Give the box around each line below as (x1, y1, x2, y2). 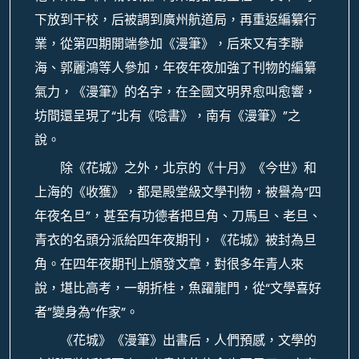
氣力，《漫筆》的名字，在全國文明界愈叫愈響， (34, 83, 317, 101)
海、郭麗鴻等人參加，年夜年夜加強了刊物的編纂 (34, 58, 317, 77)
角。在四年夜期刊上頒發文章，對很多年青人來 (34, 255, 304, 273)
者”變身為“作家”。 (34, 303, 139, 321)
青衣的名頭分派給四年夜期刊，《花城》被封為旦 (34, 231, 317, 249)
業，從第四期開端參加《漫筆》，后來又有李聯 (34, 34, 304, 53)
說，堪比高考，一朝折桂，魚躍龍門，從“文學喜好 (34, 279, 321, 297)
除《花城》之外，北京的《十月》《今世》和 (60, 159, 317, 177)
